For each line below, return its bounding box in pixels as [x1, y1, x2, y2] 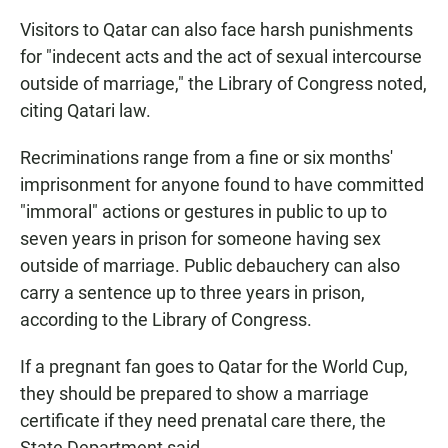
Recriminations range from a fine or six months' [20, 147, 393, 169]
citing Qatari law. [20, 100, 151, 122]
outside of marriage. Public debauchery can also [20, 255, 400, 277]
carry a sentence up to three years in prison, [20, 282, 365, 304]
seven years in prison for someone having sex [20, 228, 381, 250]
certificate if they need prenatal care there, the [20, 410, 386, 432]
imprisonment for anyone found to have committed [20, 174, 424, 196]
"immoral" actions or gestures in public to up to [20, 201, 387, 223]
